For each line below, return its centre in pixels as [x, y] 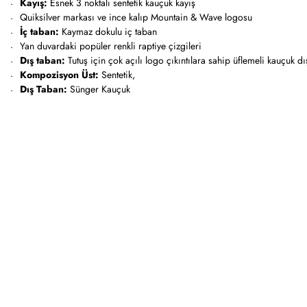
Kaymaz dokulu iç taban [108, 32]
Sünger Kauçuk [99, 89]
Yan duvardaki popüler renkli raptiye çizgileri [111, 46]
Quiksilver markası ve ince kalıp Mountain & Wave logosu [136, 17]
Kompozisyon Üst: [59, 75]
